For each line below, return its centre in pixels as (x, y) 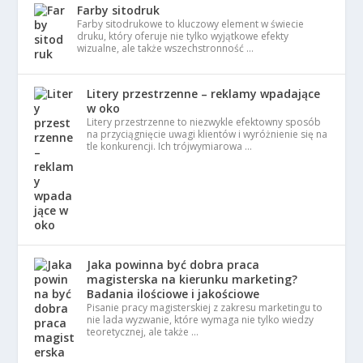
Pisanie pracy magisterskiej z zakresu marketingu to (205, 307)
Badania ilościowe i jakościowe (173, 293)
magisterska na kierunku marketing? (192, 279)
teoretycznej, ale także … (143, 331)
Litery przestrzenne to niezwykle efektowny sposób (204, 122)
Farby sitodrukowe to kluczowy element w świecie (191, 23)
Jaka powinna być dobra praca (173, 264)
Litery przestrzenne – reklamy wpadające (204, 93)
